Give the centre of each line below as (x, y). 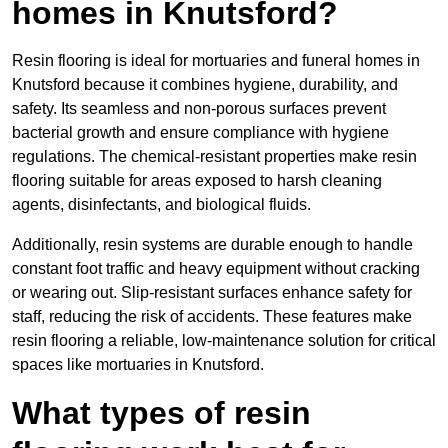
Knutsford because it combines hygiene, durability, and (205, 85)
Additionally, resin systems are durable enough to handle (212, 245)
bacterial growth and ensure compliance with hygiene (200, 133)
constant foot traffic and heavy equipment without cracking (216, 269)
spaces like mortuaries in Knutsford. (138, 365)
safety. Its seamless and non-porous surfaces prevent (199, 109)
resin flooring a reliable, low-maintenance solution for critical (224, 341)
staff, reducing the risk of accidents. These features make (212, 317)
